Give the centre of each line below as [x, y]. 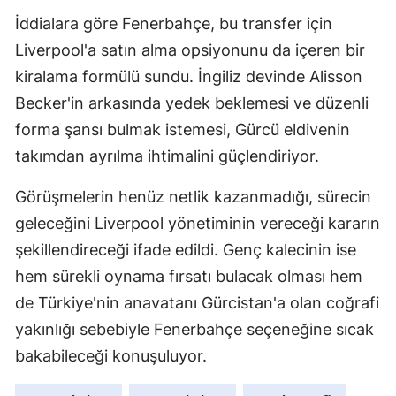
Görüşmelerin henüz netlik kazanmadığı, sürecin [193, 197]
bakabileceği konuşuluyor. [111, 356]
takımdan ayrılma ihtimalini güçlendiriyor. [167, 156]
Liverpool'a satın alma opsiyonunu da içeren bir [190, 50]
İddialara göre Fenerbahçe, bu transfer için [174, 24]
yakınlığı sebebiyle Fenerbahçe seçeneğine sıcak [194, 330]
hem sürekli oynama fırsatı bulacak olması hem [189, 277]
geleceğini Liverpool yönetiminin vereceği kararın [198, 224]
